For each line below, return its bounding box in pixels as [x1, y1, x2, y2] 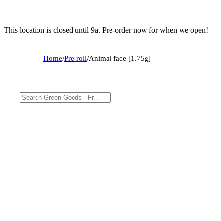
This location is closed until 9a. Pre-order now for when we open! [4, 25, 208, 34]
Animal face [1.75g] [89, 54, 151, 62]
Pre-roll [64, 54, 87, 62]
